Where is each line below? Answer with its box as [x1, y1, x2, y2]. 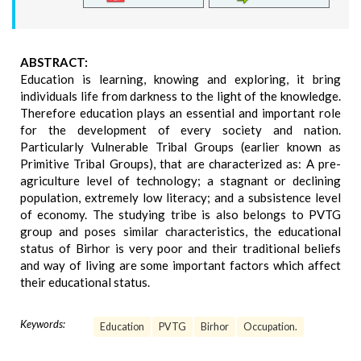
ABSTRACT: [20, 55, 88, 69]
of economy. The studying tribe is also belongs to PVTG [20, 207, 341, 222]
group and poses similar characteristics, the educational [20, 224, 341, 239]
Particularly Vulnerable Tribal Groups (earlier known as [20, 139, 341, 154]
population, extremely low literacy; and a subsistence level [20, 190, 341, 205]
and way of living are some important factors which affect [20, 258, 341, 272]
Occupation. [243, 321, 297, 333]
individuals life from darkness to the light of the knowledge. [20, 89, 341, 103]
